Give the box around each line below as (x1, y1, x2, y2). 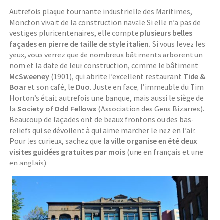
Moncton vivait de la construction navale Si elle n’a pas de (9, 17, 201, 27)
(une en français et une (125, 146, 204, 157)
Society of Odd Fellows (17, 103, 97, 113)
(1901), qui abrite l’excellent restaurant (49, 71, 184, 81)
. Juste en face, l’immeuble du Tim (90, 82, 204, 92)
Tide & (183, 71, 206, 81)
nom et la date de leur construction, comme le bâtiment (9, 60, 199, 70)
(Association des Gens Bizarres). (96, 103, 205, 113)
